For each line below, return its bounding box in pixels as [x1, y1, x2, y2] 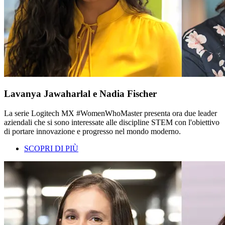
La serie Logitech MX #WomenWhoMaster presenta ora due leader [4, 108, 217, 118]
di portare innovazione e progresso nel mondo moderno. [4, 127, 181, 136]
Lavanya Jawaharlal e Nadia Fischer [4, 88, 157, 99]
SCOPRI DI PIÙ [24, 144, 78, 153]
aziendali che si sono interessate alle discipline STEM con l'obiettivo [4, 118, 219, 127]
